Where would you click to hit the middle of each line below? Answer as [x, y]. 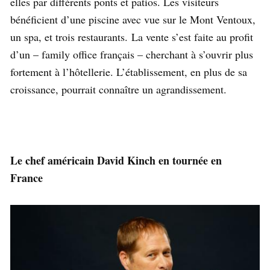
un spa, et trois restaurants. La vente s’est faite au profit [132, 37]
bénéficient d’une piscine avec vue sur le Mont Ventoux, [133, 20]
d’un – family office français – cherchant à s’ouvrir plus [132, 55]
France [28, 178]
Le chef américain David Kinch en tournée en [116, 161]
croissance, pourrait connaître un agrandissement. [118, 89]
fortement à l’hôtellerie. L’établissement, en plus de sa [129, 72]
